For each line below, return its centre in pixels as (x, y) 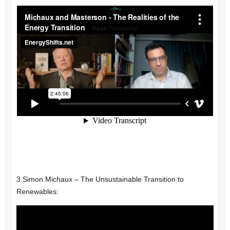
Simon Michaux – (51, 179)
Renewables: (37, 191)
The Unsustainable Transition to (132, 179)
